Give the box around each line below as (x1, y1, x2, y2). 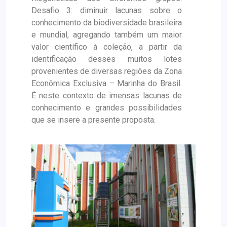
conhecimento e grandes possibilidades (31, 103, 182, 112)
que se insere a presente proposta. (31, 115, 156, 125)
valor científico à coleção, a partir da (31, 42, 182, 52)
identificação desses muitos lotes (31, 54, 182, 64)
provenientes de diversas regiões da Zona (31, 66, 182, 76)
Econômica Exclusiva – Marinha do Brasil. (31, 79, 182, 88)
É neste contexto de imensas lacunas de (31, 91, 182, 100)
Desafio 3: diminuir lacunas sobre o (31, 6, 182, 15)
